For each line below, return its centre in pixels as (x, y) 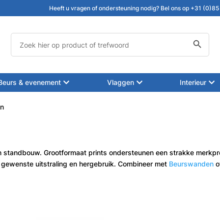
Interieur (193, 82)
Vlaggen (120, 82)
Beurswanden (192, 164)
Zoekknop (203, 36)
